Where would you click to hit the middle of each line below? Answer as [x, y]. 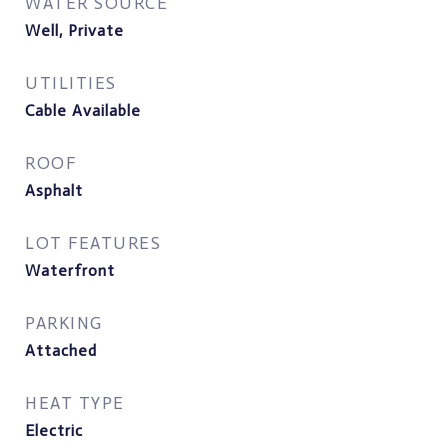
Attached [61, 350]
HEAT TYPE [75, 403]
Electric [54, 430]
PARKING [64, 323]
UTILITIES [71, 83]
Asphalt [54, 190]
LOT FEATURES [93, 243]
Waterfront [70, 270]
